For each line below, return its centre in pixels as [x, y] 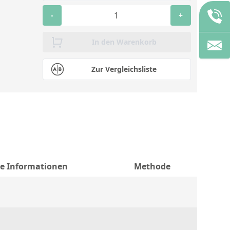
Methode [152, 166]
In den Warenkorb [124, 42]
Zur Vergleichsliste [124, 69]
